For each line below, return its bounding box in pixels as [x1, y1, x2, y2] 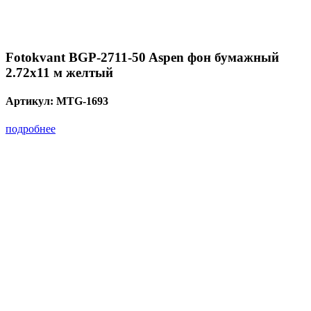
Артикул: [6, 95, 56, 108]
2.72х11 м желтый [6, 65, 113, 81]
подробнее [6, 122, 56, 135]
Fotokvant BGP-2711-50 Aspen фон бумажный [6, 50, 279, 65]
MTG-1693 [56, 95, 108, 108]
